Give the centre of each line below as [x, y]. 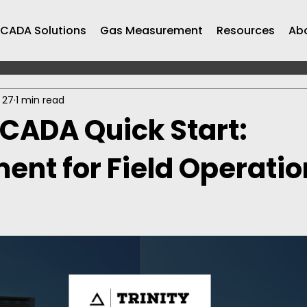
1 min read [40, 100]
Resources [245, 30]
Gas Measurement [151, 30]
